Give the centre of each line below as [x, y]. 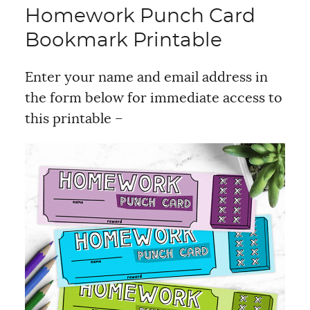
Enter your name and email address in [146, 77]
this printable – [74, 119]
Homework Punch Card [140, 16]
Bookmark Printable [123, 40]
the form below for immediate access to [153, 98]
